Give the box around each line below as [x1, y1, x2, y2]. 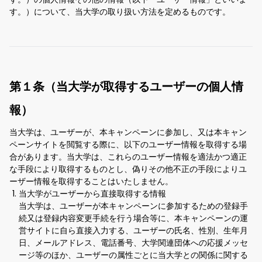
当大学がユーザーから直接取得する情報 [19, 188, 166, 200]
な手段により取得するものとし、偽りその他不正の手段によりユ [9, 163, 247, 175]
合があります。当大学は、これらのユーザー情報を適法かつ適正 [9, 151, 247, 163]
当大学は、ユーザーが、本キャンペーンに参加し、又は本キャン [9, 126, 247, 139]
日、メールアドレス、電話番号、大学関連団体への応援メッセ [19, 237, 248, 249]
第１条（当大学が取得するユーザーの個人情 [9, 78, 243, 95]
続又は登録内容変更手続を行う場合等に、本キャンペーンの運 [19, 212, 248, 225]
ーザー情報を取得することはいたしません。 [9, 175, 173, 188]
